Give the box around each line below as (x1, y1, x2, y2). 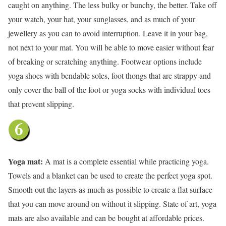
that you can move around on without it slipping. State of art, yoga (8, 198, 216, 209)
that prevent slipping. (8, 98, 74, 109)
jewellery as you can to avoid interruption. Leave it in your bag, (8, 27, 208, 38)
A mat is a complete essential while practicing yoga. (45, 155, 211, 166)
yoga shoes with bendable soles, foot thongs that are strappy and (8, 70, 211, 81)
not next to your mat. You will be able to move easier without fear (8, 41, 214, 52)
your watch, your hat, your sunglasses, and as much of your (8, 13, 195, 24)
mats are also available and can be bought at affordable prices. (8, 212, 204, 223)
